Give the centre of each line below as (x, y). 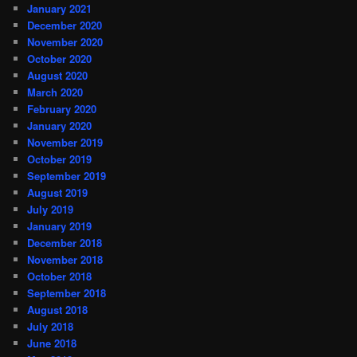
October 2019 (60, 159)
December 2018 (65, 242)
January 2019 (60, 226)
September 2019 (67, 175)
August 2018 (58, 309)
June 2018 (52, 343)
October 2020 (60, 58)
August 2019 (58, 192)
